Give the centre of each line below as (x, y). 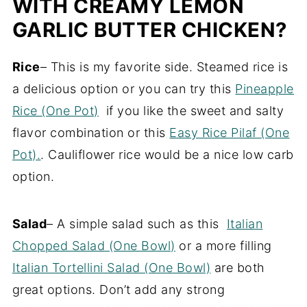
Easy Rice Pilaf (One (230, 133)
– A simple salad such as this (137, 224)
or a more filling (223, 246)
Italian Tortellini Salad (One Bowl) (111, 268)
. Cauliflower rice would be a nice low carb (167, 155)
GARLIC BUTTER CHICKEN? (149, 30)
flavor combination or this (91, 133)
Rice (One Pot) (55, 111)
